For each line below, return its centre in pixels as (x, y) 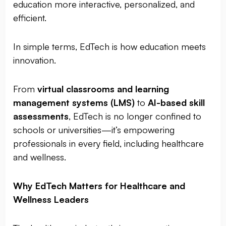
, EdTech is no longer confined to (135, 116)
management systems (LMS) (74, 102)
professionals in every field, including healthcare (109, 143)
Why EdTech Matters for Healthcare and (99, 186)
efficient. (30, 18)
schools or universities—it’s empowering (94, 130)
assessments (41, 116)
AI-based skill (177, 102)
